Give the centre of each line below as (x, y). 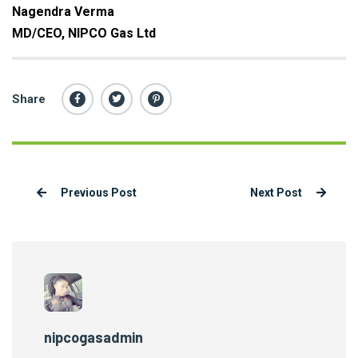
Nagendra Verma (63, 12)
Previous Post (97, 193)
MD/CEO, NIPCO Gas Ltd (84, 34)
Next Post (277, 193)
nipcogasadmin (93, 338)
